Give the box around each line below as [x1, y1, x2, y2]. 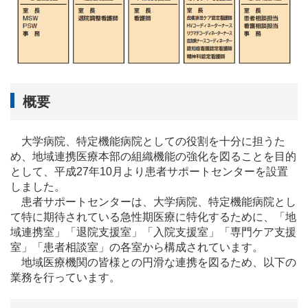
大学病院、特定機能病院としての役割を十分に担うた [10, 135, 285, 147]
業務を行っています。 [10, 271, 120, 283]
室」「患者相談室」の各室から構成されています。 [10, 241, 263, 253]
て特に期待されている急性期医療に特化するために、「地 [10, 210, 296, 223]
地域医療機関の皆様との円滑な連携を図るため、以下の [10, 256, 296, 268]
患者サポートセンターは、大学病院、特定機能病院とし [10, 195, 296, 208]
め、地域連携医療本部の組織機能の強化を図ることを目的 [10, 150, 296, 162]
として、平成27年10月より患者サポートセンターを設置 [10, 165, 288, 177]
